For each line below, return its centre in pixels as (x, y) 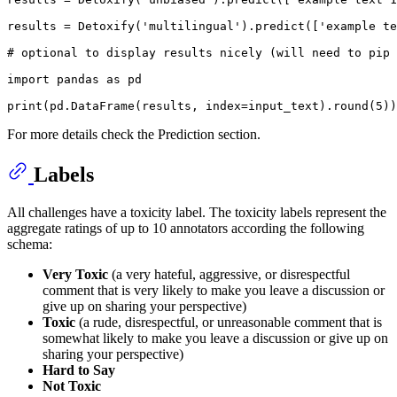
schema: (30, 244)
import (28, 80)
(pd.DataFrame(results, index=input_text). (188, 106)
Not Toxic (72, 385)
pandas (78, 80)
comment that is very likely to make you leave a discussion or (214, 290)
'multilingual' (191, 27)
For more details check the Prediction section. (134, 135)
